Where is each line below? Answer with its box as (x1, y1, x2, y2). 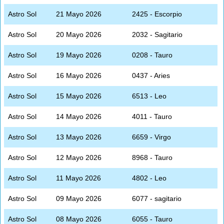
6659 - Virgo (132, 132, 171, 141)
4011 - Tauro (132, 112, 172, 120)
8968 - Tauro (132, 153, 172, 161)
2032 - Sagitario (132, 30, 182, 38)
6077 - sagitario (132, 194, 181, 202)
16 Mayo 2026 (56, 71, 101, 79)
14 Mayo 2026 (56, 112, 101, 120)
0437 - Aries (132, 71, 170, 79)
